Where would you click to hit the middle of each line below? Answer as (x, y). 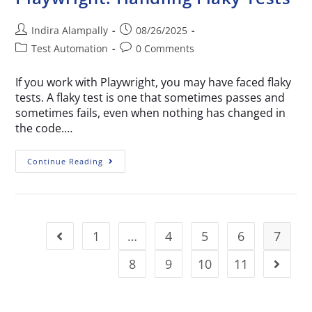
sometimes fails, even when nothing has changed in (151, 112)
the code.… (44, 128)
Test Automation (70, 48)
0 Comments (165, 48)
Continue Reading (65, 161)
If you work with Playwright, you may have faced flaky (154, 82)
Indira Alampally (70, 30)
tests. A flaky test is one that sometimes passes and (150, 97)
